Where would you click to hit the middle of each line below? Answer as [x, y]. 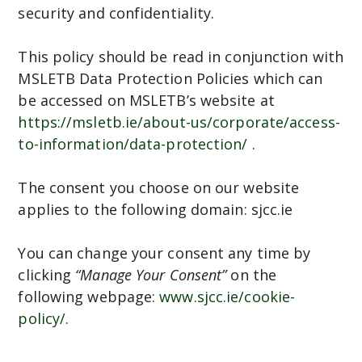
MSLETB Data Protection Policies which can [170, 79]
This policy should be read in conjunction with [181, 57]
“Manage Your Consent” [153, 275]
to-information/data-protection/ [133, 144]
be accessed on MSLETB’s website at [146, 101]
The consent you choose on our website [159, 188]
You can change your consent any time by [164, 253]
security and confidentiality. [118, 13]
